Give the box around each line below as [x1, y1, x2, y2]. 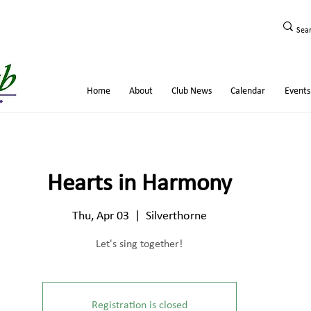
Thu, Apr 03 [72, 210, 129, 223]
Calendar [230, 86, 266, 96]
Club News [171, 86, 212, 96]
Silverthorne [145, 210, 207, 223]
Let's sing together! [96, 239, 183, 250]
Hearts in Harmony [47, 172, 232, 196]
